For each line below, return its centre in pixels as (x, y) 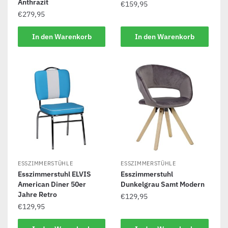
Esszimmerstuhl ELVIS (54, 174)
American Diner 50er (52, 184)
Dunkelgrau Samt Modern (163, 184)
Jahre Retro (37, 195)
